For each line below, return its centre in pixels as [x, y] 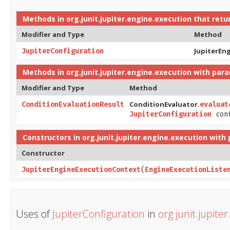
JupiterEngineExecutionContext [81, 169]
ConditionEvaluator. [165, 104]
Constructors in [52, 137]
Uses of [34, 214]
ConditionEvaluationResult [73, 104]
